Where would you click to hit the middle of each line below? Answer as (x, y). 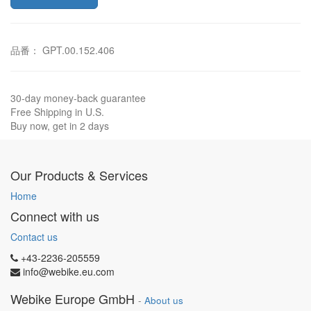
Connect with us (55, 216)
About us (164, 300)
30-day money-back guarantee (78, 98)
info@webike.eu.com (69, 271)
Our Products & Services (79, 175)
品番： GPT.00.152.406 (62, 50)
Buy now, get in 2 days (60, 126)
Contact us (34, 237)
